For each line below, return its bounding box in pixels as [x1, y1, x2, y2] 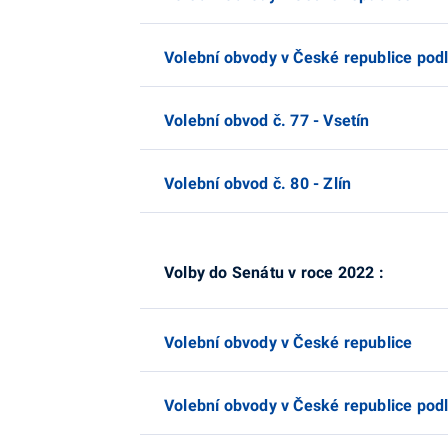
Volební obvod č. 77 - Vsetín [164, 111, 370, 130]
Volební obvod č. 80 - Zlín [164, 174, 352, 193]
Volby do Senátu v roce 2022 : [164, 263, 384, 282]
